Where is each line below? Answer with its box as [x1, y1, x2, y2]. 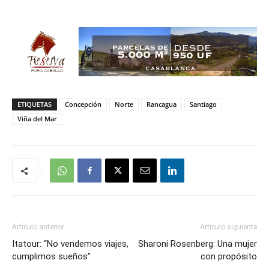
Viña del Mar [17, 114, 57, 123]
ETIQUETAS [17, 100, 52, 109]
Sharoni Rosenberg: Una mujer [138, 238, 257, 249]
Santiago [190, 100, 217, 109]
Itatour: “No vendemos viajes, [12, 238, 128, 249]
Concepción [65, 100, 101, 109]
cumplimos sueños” [12, 251, 91, 262]
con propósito [201, 251, 257, 262]
